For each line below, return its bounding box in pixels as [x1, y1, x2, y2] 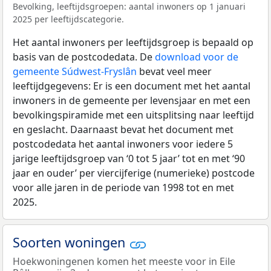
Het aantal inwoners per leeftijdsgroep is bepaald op [13, 36, 253, 50]
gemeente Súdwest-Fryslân [13, 65, 137, 79]
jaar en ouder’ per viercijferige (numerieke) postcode [13, 166, 255, 180]
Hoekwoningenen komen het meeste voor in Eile [13, 254, 235, 268]
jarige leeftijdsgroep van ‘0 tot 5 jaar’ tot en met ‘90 [13, 152, 245, 166]
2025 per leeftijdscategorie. [13, 13, 124, 25]
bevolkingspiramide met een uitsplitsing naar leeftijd [13, 108, 254, 122]
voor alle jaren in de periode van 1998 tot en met [13, 181, 234, 195]
